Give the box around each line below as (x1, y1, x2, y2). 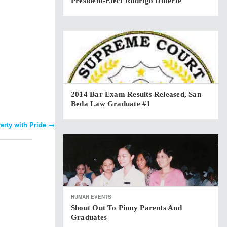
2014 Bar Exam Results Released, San (71, 90, 201, 98)
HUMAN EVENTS (71, 193, 111, 200)
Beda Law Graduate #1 (71, 100, 151, 108)
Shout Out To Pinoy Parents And (71, 204, 182, 212)
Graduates (71, 213, 107, 221)
